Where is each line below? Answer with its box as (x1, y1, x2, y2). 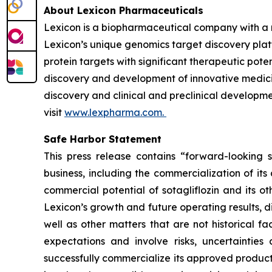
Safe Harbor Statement (44, 133, 161, 146)
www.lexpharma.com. (64, 106, 166, 119)
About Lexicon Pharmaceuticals (44, 4, 208, 17)
